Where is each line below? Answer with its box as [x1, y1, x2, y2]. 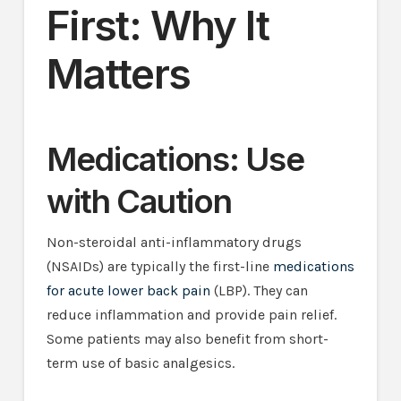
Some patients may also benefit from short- [46, 329, 328, 347]
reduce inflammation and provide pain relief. [46, 305, 337, 323]
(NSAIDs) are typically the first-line [46, 257, 273, 275]
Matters [46, 48, 191, 98]
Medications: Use [46, 140, 304, 180]
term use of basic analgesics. [46, 354, 235, 371]
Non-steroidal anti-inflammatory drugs [46, 233, 302, 251]
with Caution [46, 182, 232, 222]
